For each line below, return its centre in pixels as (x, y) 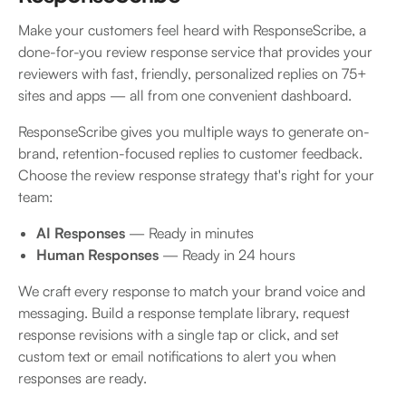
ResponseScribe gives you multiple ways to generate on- (194, 131)
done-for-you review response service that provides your (195, 51)
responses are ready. (84, 377)
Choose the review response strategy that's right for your (196, 174)
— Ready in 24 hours (227, 254)
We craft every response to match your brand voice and (192, 290)
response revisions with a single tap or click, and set (179, 334)
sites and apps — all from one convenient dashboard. (185, 95)
